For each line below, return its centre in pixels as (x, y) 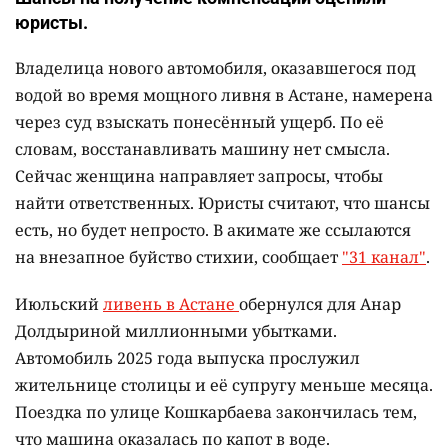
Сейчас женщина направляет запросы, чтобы (199, 176)
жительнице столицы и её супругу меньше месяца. (224, 385)
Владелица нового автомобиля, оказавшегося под (215, 68)
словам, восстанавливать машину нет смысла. (202, 149)
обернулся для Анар (320, 304)
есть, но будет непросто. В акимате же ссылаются (213, 230)
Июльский (59, 304)
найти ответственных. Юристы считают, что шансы (222, 203)
